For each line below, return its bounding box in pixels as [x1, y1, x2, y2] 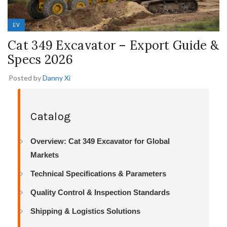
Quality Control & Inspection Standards [30, 187, 170, 197]
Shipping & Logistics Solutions [30, 206, 140, 215]
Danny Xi [43, 73, 70, 82]
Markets [30, 150, 59, 159]
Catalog [30, 109, 71, 123]
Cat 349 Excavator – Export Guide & [8, 37, 219, 53]
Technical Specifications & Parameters [30, 169, 166, 178]
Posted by [9, 73, 43, 82]
